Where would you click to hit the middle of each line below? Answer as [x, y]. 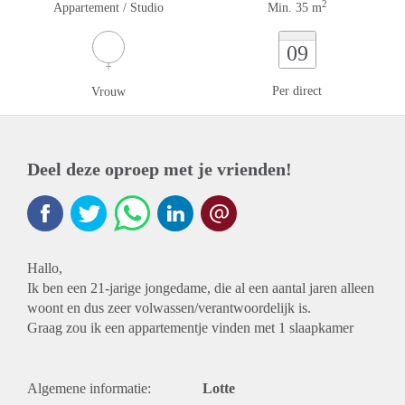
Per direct [297, 91]
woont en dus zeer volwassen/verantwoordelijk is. [169, 308]
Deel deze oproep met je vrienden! [160, 169]
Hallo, [45, 268]
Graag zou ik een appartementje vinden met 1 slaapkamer [190, 328]
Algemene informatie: [89, 388]
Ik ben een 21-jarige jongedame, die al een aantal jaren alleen [201, 288]
